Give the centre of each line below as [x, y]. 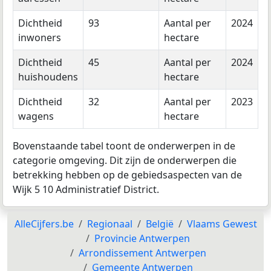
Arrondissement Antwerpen [142, 253]
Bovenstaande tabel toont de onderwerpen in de [124, 146]
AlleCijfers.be [44, 224]
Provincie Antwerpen [142, 239]
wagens [36, 116]
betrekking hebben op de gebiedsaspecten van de [127, 175]
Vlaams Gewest [222, 224]
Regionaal [109, 224]
